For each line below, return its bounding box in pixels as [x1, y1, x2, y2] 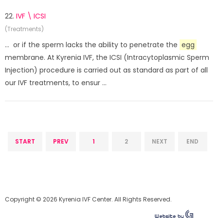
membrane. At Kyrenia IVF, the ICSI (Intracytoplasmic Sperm [5, 53, 209, 62]
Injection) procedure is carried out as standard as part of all [5, 65, 208, 75]
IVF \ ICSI [16, 11, 46, 21]
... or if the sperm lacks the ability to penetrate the [5, 40, 180, 50]
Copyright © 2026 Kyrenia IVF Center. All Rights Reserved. [5, 195, 172, 203]
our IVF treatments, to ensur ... [5, 78, 107, 88]
